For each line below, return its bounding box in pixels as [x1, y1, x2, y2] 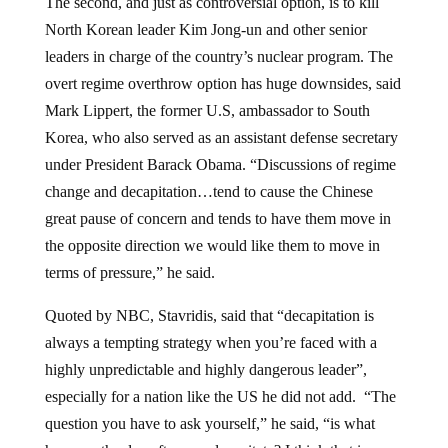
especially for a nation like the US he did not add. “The [44, 387, 396, 405]
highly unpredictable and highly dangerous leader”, [44, 360, 367, 378]
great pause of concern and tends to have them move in [44, 209, 391, 227]
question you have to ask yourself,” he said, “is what [44, 414, 375, 432]
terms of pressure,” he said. [44, 263, 215, 281]
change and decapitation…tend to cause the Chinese [44, 182, 373, 200]
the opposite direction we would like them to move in [44, 236, 380, 254]
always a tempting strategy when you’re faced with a [44, 333, 377, 351]
